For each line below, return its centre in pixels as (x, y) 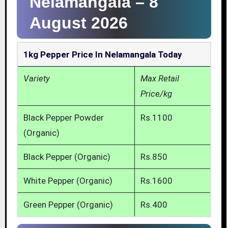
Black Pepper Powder (63, 118)
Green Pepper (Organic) (68, 205)
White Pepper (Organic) (68, 181)
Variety (36, 79)
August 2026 (78, 23)
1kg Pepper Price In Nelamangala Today (103, 55)
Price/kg (156, 94)
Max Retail (160, 79)
